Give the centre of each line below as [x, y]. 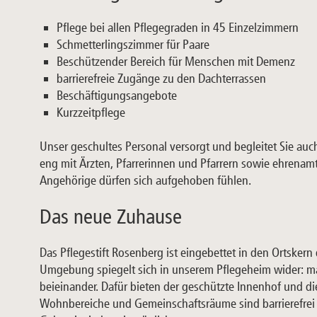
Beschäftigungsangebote [117, 96]
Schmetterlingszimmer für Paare [133, 45]
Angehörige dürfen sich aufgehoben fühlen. [145, 181]
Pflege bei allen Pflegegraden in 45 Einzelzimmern [178, 28]
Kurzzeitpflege [91, 113]
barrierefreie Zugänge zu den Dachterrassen [161, 79]
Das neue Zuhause [111, 217]
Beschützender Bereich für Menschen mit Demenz [176, 62]
